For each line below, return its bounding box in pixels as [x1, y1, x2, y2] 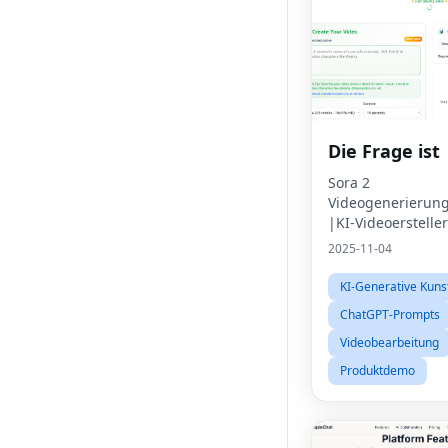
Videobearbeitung [340, 334, 439, 351]
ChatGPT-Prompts [340, 306, 440, 323]
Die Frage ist [328, 139, 440, 163]
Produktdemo [340, 362, 415, 379]
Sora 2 [328, 173, 370, 192]
